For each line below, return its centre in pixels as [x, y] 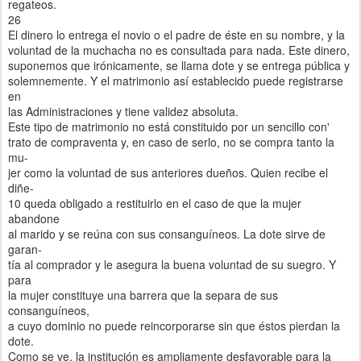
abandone [34, 218]
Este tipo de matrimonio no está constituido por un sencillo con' [169, 126]
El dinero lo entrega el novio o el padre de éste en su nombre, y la [176, 34]
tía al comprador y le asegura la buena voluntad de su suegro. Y [172, 264]
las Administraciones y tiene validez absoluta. [123, 111]
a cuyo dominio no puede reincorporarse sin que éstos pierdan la [174, 325]
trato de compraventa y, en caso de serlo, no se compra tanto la [171, 141]
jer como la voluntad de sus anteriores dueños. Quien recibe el [168, 172]
